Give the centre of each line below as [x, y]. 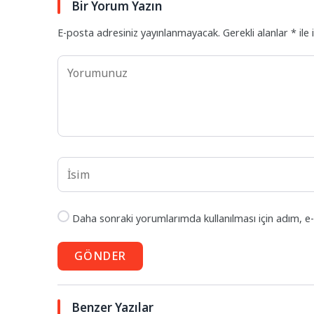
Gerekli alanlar [257, 33]
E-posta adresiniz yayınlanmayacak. [139, 33]
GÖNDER [100, 256]
